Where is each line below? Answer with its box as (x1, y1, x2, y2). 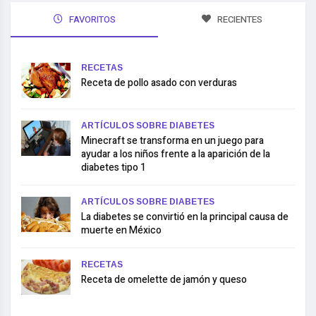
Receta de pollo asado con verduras (81, 75, 237, 90)
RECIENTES (214, 12, 262, 26)
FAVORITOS (66, 12, 116, 26)
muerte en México (81, 222, 162, 238)
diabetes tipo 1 (81, 159, 146, 175)
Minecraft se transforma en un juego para (81, 133, 264, 148)
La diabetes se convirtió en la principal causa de (81, 209, 288, 224)
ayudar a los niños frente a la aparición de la (81, 146, 270, 162)
